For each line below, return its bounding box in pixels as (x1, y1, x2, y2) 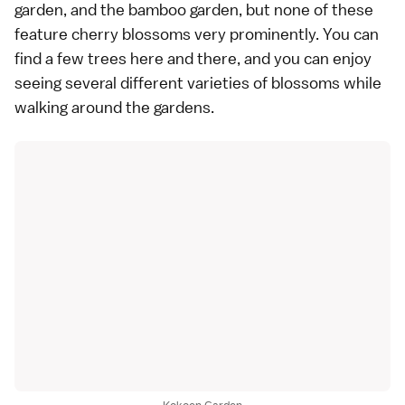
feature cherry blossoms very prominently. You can (14, 23, 379, 44)
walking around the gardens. (14, 96, 214, 118)
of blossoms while (250, 71, 381, 93)
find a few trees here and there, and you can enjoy (14, 47, 372, 69)
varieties (187, 71, 250, 93)
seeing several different (14, 71, 187, 93)
